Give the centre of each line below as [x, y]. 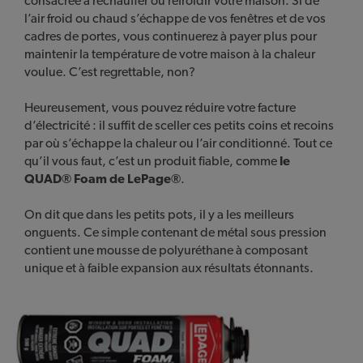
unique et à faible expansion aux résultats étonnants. [169, 268]
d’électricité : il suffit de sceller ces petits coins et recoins [179, 126]
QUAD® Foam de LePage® [102, 179]
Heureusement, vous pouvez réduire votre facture [160, 108]
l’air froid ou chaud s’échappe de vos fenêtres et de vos [175, 19]
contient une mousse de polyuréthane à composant [166, 250]
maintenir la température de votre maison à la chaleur [170, 54]
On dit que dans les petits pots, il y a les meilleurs [159, 215]
